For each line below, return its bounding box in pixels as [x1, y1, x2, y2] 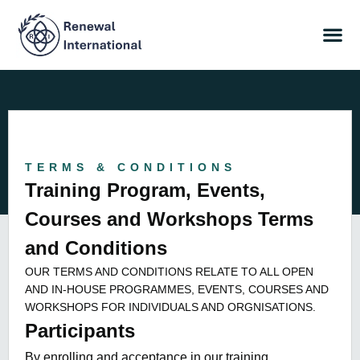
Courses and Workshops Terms [25, 207, 313, 230]
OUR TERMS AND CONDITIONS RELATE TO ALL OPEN [25, 264, 313, 278]
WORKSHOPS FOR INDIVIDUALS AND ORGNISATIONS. [25, 300, 316, 313]
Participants [25, 319, 135, 342]
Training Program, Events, [25, 178, 265, 201]
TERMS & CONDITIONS [25, 160, 236, 174]
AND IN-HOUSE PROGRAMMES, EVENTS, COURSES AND [25, 282, 329, 296]
